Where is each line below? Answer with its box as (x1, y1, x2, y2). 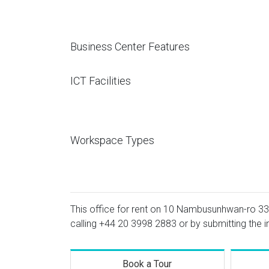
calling (70, 218, 99, 229)
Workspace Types (70, 134, 154, 147)
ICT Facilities (70, 74, 131, 87)
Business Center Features (70, 40, 190, 53)
